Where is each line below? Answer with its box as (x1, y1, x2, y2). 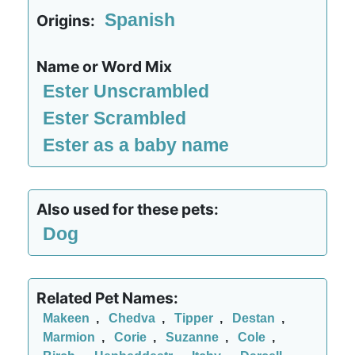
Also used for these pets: (36, 200, 219, 219)
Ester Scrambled (43, 108, 186, 128)
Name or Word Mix (36, 57, 172, 76)
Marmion (43, 330, 95, 344)
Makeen (43, 311, 90, 325)
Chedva (109, 311, 155, 325)
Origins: (36, 11, 98, 30)
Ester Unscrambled (43, 81, 209, 101)
